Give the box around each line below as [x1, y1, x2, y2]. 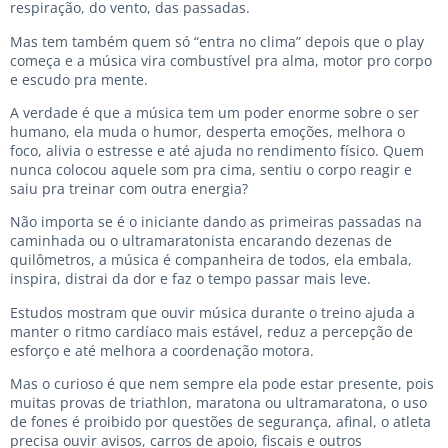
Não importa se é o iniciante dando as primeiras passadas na [10, 212, 422, 232]
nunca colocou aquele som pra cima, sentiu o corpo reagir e [10, 159, 412, 179]
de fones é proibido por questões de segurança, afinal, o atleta [10, 412, 431, 432]
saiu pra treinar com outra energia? [10, 178, 248, 198]
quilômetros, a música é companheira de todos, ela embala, [10, 250, 412, 270]
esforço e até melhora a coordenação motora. [10, 340, 314, 360]
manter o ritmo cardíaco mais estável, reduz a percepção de [10, 321, 413, 341]
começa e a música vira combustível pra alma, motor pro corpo [10, 50, 432, 70]
